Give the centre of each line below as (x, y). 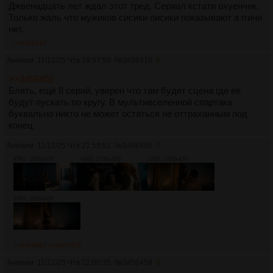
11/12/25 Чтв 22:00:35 (74, 263)
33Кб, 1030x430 (34, 198)
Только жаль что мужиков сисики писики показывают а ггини (135, 18)
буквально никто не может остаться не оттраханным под (128, 114)
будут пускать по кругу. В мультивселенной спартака (120, 102)
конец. (22, 126)
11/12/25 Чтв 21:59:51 (74, 146)
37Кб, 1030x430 (168, 159)
